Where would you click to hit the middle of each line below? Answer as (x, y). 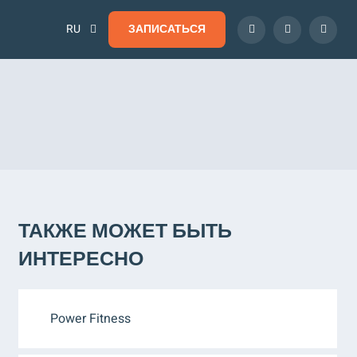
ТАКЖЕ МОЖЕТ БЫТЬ (125, 231)
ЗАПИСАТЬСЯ (167, 29)
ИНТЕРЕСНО (81, 259)
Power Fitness (90, 319)
